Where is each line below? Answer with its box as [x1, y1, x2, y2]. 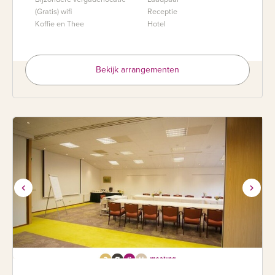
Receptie [147, 6, 177, 17]
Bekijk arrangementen [96, 64, 179, 75]
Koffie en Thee [35, 18, 84, 29]
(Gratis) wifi [35, 6, 72, 17]
